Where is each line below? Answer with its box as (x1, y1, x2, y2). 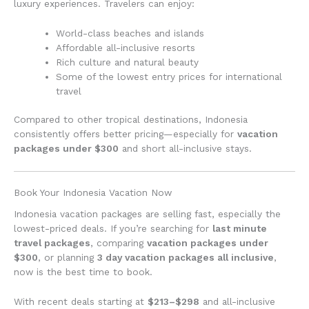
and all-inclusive (199, 295, 275, 307)
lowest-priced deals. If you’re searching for (14, 223, 212, 235)
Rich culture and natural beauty (56, 56, 199, 68)
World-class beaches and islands (56, 27, 205, 39)
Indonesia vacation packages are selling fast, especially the (14, 208, 281, 220)
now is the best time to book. (14, 266, 152, 278)
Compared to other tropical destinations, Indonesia (14, 114, 248, 126)
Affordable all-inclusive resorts (56, 41, 196, 53)
